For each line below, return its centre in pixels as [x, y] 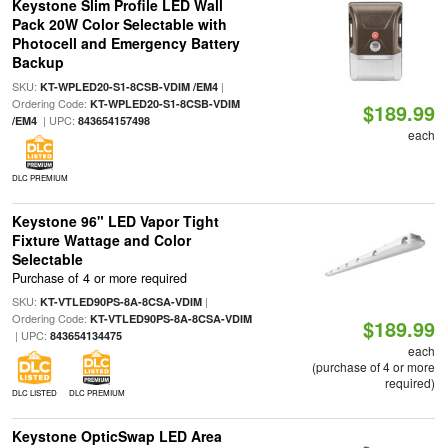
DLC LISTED [34, 393]
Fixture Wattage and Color [101, 240]
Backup [37, 62]
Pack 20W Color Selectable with [119, 24]
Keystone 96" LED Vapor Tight [115, 221]
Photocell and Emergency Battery [125, 43]
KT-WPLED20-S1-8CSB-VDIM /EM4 [128, 86]
